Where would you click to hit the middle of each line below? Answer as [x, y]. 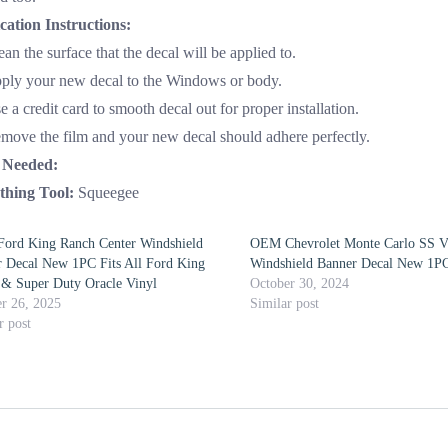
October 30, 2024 [300, 283]
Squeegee [106, 192]
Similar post [285, 303]
